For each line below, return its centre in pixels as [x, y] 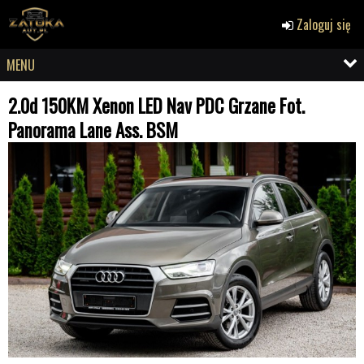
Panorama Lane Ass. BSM [93, 130]
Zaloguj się [322, 24]
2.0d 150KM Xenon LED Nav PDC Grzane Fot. [156, 106]
